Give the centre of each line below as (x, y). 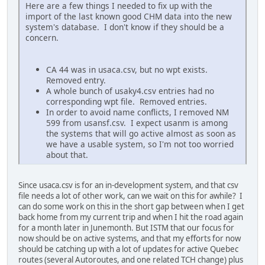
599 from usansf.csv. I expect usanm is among (137, 123)
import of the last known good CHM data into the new (129, 17)
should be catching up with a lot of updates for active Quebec (128, 249)
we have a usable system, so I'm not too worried (140, 144)
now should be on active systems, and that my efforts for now (130, 239)
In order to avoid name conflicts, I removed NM (138, 112)
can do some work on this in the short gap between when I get (131, 207)
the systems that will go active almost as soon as (141, 134)
